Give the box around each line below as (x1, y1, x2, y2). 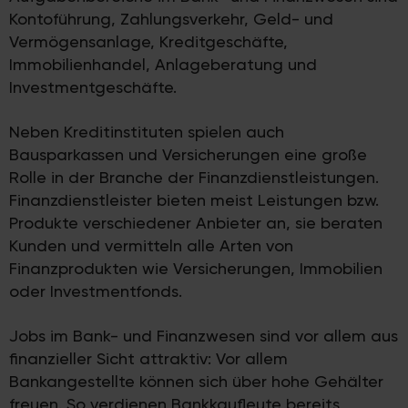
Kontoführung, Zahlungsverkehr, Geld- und (9, 9, 333, 29)
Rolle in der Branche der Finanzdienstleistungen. (9, 168, 379, 188)
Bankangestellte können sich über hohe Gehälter (9, 372, 383, 392)
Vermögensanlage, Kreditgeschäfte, (9, 32, 288, 52)
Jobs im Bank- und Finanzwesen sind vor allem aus (9, 326, 398, 346)
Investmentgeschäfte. (9, 77, 177, 97)
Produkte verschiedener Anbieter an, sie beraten (9, 213, 382, 233)
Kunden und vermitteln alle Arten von (9, 236, 293, 256)
